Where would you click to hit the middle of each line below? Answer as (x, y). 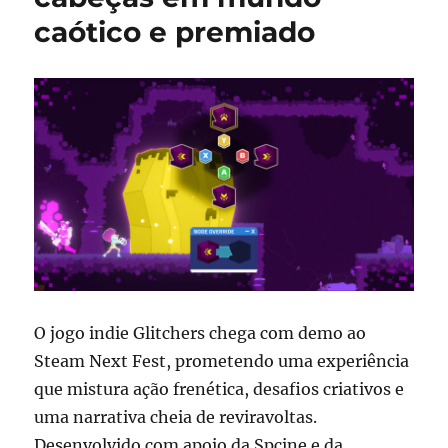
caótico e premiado (175, 32)
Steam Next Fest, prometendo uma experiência (222, 361)
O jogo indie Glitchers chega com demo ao (200, 333)
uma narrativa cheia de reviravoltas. (176, 417)
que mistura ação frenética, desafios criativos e (219, 389)
